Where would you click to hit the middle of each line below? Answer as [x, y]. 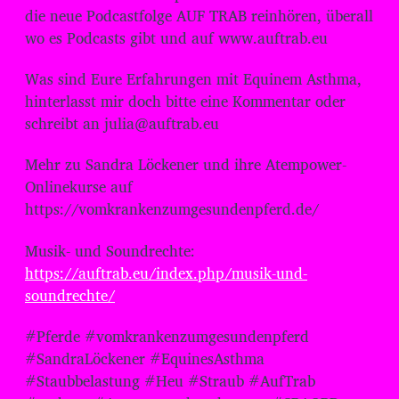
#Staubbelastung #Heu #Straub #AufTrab [170, 380]
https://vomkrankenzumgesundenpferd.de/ [172, 209]
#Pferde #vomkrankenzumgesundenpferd [167, 336]
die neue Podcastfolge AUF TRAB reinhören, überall [199, 15]
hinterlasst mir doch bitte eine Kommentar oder [185, 101]
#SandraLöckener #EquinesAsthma [145, 358]
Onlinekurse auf [79, 187]
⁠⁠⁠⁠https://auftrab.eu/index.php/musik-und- [166, 273]
